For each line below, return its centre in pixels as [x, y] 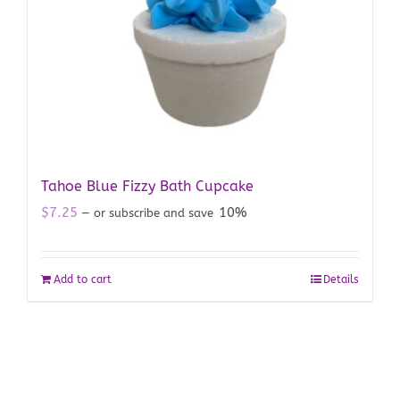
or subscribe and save [154, 212]
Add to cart [83, 279]
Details [341, 279]
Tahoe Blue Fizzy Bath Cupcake [147, 186]
